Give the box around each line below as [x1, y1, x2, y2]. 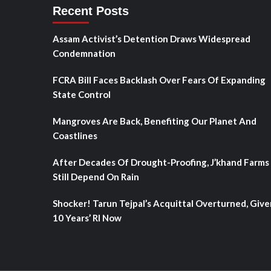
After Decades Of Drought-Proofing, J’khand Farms [53, 157, 269, 168]
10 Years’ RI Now [53, 212, 122, 223]
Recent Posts [53, 4, 129, 18]
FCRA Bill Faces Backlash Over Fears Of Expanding [53, 74, 266, 85]
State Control [53, 89, 111, 100]
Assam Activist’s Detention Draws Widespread [53, 33, 250, 44]
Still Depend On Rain [53, 171, 139, 182]
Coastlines [53, 130, 97, 141]
